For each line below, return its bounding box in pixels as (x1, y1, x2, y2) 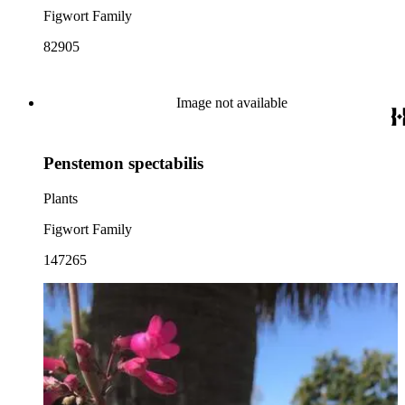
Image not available (175, 95, 287, 111)
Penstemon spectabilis (43, 153, 203, 173)
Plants (43, 190, 78, 206)
